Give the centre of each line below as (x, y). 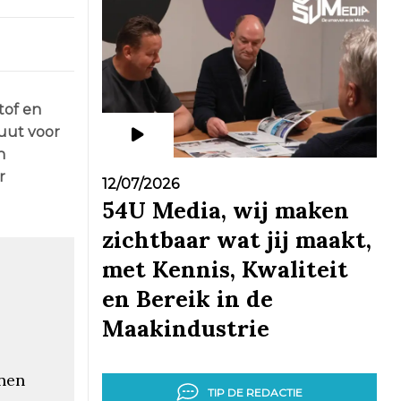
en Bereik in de (187, 299)
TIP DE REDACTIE (255, 392)
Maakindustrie (185, 328)
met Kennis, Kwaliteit (225, 269)
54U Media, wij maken (225, 210)
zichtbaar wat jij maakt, (236, 239)
